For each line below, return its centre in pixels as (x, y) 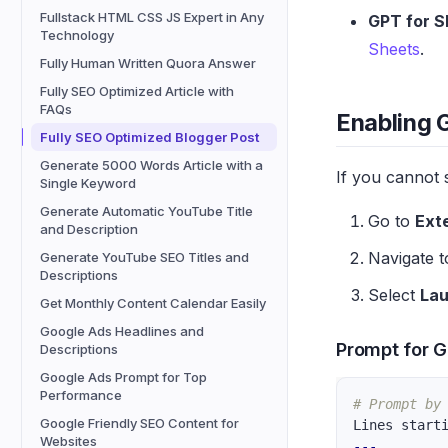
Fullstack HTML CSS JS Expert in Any (152, 17)
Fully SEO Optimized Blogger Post (149, 137)
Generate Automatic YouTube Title (146, 211)
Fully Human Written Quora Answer (148, 63)
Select (394, 295)
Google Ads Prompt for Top (123, 377)
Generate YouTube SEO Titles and (144, 257)
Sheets (394, 48)
